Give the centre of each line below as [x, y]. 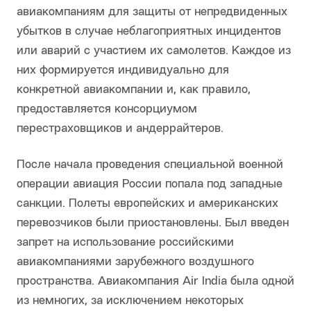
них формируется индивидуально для [123, 71]
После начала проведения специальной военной [150, 165]
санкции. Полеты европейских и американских [148, 204]
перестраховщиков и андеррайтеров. [120, 129]
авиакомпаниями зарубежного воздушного [135, 262]
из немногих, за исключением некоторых [130, 301]
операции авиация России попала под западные [150, 185]
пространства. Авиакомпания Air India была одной [155, 282]
